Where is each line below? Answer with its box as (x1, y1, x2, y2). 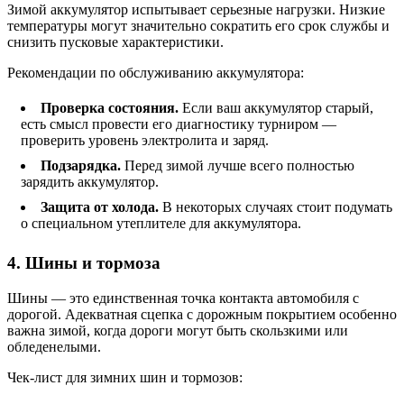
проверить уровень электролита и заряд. (21, 133, 269, 149)
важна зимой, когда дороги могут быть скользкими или (7, 322, 348, 338)
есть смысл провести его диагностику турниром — (21, 116, 336, 133)
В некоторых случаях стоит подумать (162, 199, 392, 216)
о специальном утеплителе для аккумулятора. (21, 216, 301, 232)
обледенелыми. (7, 338, 101, 354)
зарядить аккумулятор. (21, 174, 159, 190)
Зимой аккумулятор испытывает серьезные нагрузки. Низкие (7, 2, 385, 18)
